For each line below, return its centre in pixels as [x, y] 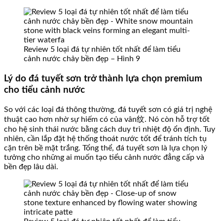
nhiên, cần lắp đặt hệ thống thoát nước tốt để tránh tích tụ [105, 138]
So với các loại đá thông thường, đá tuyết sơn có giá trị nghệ [108, 109]
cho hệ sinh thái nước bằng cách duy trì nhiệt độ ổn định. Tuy [110, 129]
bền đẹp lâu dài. [31, 166]
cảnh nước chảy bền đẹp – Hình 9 [82, 59]
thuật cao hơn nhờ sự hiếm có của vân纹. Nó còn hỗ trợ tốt [107, 119]
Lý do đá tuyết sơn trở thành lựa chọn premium [103, 78]
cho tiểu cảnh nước [44, 90]
